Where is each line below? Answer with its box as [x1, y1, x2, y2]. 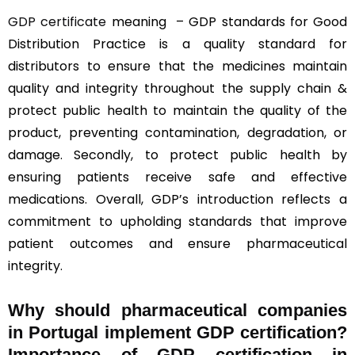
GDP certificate [8, 12, 107, 31]
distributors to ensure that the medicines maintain [8, 56, 347, 75]
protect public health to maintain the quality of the [8, 101, 347, 120]
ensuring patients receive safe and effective [8, 167, 347, 186]
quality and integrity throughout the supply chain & [8, 78, 347, 97]
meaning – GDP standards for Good [106, 12, 347, 31]
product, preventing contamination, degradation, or [8, 123, 347, 142]
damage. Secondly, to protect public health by [8, 145, 347, 164]
